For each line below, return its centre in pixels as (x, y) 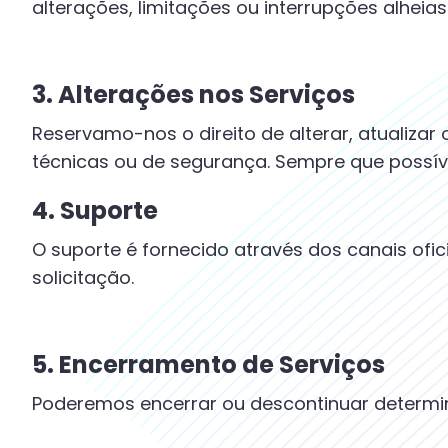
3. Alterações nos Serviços (193, 94)
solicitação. (83, 277)
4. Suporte (95, 210)
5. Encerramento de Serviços (208, 364)
